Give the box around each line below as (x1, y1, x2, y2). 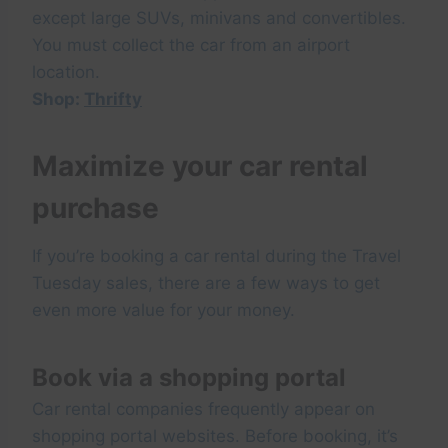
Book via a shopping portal (32, 363, 346, 393)
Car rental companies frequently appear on (32, 399, 375, 420)
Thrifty (84, 89, 142, 110)
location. (32, 62, 100, 83)
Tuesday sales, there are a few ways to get (32, 273, 380, 294)
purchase (32, 191, 159, 226)
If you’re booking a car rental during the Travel (32, 246, 401, 267)
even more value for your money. (32, 300, 295, 321)
